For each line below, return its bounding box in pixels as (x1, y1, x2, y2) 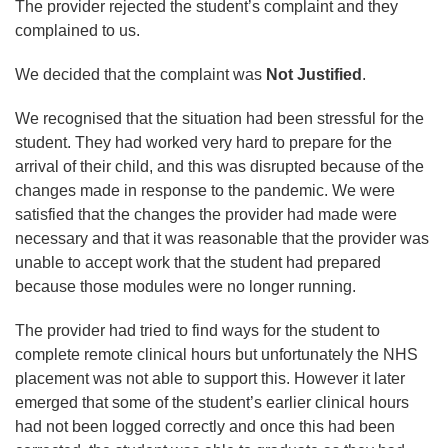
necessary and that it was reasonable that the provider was (15, 229, 429, 247)
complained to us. (15, 21, 144, 39)
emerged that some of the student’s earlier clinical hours (15, 393, 409, 411)
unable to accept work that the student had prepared (15, 253, 381, 271)
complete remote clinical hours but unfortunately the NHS (15, 345, 418, 363)
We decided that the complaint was (15, 65, 262, 83)
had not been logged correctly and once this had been (15, 417, 395, 435)
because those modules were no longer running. (15, 277, 360, 295)
